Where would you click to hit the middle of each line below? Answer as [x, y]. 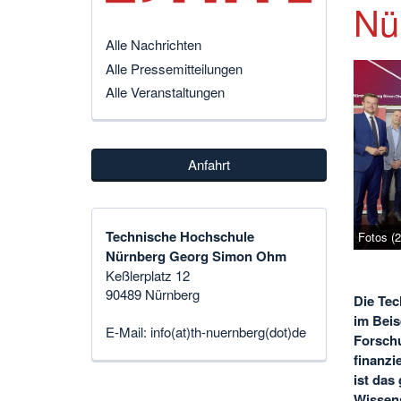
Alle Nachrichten [154, 45]
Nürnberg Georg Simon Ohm [196, 256]
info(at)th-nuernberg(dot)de [228, 332]
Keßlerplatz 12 [148, 276]
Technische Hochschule [180, 237]
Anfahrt [209, 164]
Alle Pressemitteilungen [174, 68]
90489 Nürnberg [153, 294]
